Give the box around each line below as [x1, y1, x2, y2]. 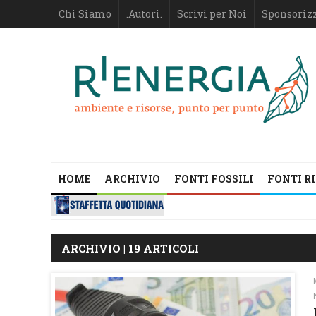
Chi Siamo [59, 7, 111, 20]
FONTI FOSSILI [174, 172, 253, 186]
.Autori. [126, 7, 162, 20]
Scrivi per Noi [177, 7, 247, 20]
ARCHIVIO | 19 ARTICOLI [61, 241, 199, 256]
